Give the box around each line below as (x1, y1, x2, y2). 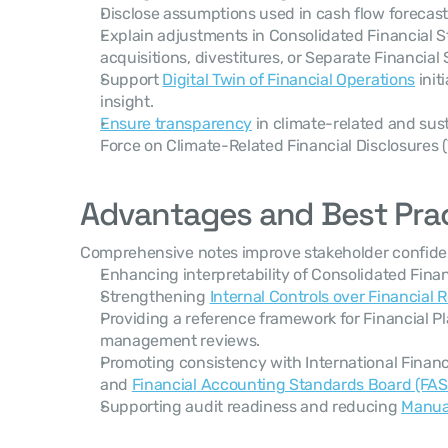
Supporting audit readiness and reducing (100, 397, 402, 416)
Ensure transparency (100, 114, 252, 133)
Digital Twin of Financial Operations (162, 70, 415, 89)
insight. (100, 92, 154, 111)
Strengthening (100, 287, 210, 306)
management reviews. (100, 331, 260, 350)
